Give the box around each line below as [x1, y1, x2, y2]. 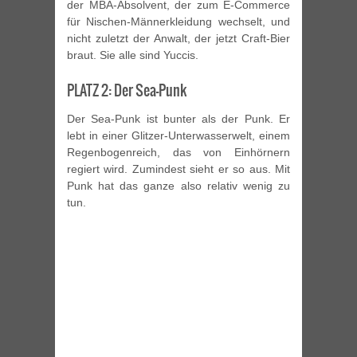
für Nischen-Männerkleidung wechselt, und [67, 14, 290, 28]
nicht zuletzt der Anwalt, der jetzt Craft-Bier [67, 31, 290, 45]
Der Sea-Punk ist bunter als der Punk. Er [67, 112, 290, 125]
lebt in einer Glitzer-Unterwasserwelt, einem [67, 128, 290, 142]
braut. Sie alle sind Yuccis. [67, 48, 198, 61]
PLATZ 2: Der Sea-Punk [67, 79, 186, 101]
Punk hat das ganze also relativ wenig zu [67, 178, 290, 192]
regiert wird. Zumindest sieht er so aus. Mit [67, 162, 290, 175]
